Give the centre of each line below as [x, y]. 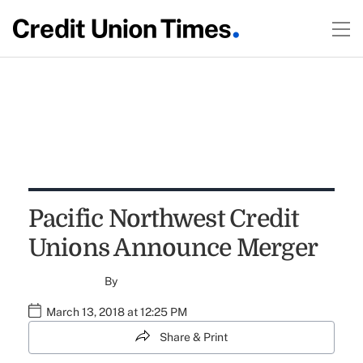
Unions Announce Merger [173, 248]
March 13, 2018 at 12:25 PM [116, 312]
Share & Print [194, 337]
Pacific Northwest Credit [163, 219]
